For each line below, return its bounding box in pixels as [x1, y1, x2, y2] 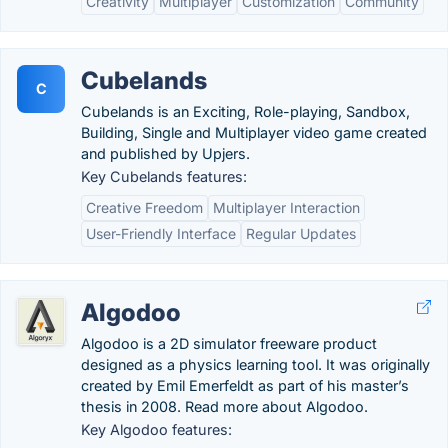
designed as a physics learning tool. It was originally [81, 356, 430, 373]
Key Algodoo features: [81, 421, 232, 438]
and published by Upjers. [81, 145, 250, 162]
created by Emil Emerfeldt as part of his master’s [81, 377, 409, 394]
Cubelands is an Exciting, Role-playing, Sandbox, [81, 103, 410, 120]
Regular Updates [246, 225, 356, 242]
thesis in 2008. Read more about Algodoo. [81, 398, 368, 415]
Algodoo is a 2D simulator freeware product [81, 335, 377, 352]
